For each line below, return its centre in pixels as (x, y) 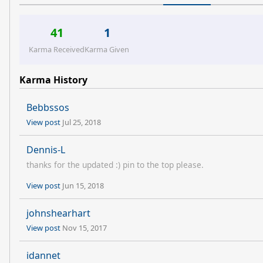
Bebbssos (48, 107)
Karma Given (107, 49)
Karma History (53, 80)
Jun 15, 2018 (83, 186)
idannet (43, 255)
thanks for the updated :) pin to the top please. (115, 165)
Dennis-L (46, 150)
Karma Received (57, 49)
